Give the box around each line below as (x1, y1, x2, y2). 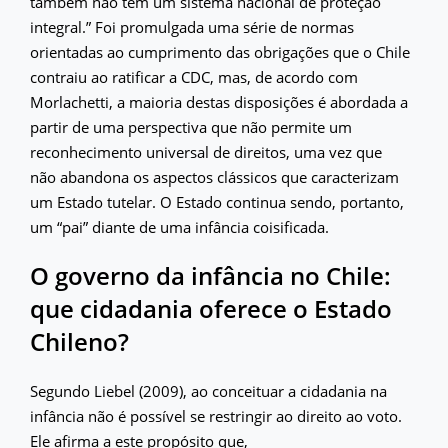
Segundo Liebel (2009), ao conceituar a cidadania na (30, 380, 387, 401)
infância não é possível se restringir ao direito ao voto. (30, 405, 402, 426)
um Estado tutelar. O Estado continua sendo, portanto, (30, 191, 404, 212)
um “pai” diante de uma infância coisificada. (30, 216, 329, 237)
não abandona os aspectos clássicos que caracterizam (30, 166, 399, 187)
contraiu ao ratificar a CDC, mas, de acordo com (30, 66, 358, 87)
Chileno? (30, 325, 129, 358)
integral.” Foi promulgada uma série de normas (30, 16, 354, 37)
